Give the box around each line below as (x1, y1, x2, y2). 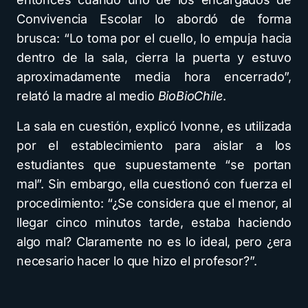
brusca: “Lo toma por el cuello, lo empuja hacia (16, 31, 291, 45)
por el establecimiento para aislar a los (16, 138, 291, 153)
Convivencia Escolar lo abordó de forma (16, 12, 291, 26)
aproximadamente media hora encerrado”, (16, 69, 291, 84)
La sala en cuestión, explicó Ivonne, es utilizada (16, 119, 291, 133)
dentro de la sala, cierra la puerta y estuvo (16, 50, 291, 65)
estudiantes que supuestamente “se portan (16, 157, 291, 172)
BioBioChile (157, 89, 223, 103)
